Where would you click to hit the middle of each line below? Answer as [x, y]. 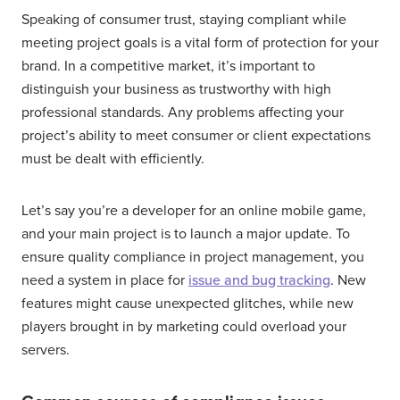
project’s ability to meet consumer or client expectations [196, 135]
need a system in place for [105, 280]
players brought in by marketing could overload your [184, 326]
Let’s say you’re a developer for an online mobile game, [194, 210]
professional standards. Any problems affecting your [183, 112]
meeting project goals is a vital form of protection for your [200, 42]
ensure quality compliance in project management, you [193, 257]
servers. [46, 350]
